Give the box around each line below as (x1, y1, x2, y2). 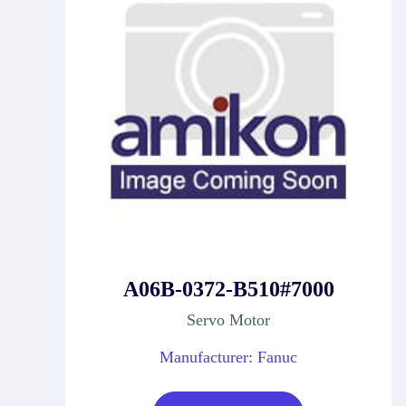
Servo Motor (187, 310, 270, 329)
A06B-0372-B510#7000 (122, 276, 334, 301)
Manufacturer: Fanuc (159, 347, 297, 366)
